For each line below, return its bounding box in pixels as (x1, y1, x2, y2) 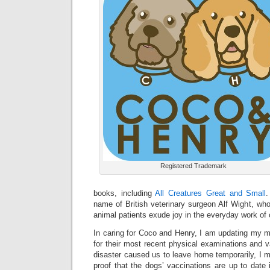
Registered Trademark (160, 162, 227, 169)
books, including (93, 189, 155, 198)
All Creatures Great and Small (155, 189, 266, 198)
